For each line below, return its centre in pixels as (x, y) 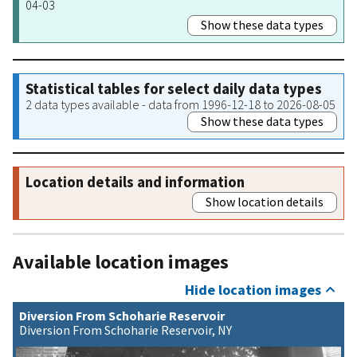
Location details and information (135, 182)
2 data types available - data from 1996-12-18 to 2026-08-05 (180, 104)
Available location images (121, 261)
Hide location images (253, 290)
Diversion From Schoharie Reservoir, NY (126, 330)
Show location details (265, 201)
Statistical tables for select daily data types (174, 88)
